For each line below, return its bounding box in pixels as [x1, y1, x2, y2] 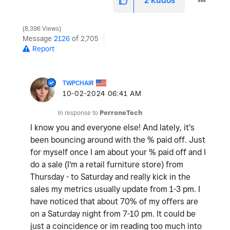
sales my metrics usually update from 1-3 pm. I [30, 184, 200, 195]
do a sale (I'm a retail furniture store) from [30, 160, 183, 170]
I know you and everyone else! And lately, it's [30, 123, 195, 133]
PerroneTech [100, 109, 142, 117]
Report [32, 45, 54, 53]
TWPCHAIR [63, 79, 94, 87]
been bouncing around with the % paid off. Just [30, 135, 205, 145]
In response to [58, 109, 100, 117]
